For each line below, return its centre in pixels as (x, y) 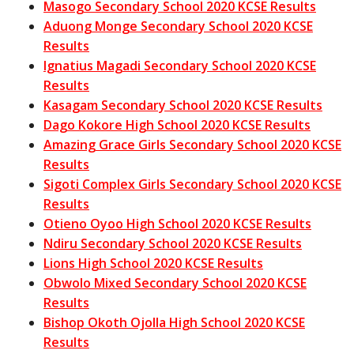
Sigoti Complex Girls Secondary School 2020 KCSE (192, 185)
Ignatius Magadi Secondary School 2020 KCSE (180, 66)
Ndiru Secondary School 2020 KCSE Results (173, 244)
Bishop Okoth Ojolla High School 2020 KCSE (174, 323)
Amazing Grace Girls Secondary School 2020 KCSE (192, 145)
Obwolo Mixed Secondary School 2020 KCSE (175, 283)
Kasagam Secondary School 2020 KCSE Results (183, 105)
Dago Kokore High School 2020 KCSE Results (177, 125)
